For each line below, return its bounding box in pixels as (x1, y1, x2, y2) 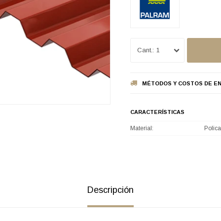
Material (130, 124, 152, 132)
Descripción (87, 184, 134, 195)
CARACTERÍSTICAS (130, 109, 184, 115)
